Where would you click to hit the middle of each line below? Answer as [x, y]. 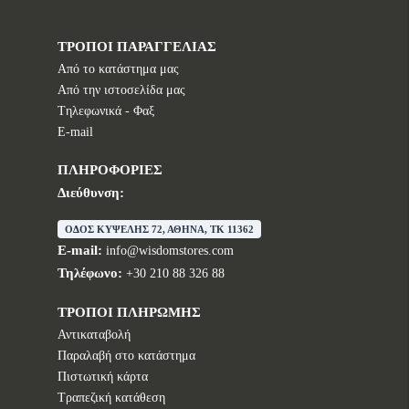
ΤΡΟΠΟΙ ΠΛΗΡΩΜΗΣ [129, 312]
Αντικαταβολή [94, 335]
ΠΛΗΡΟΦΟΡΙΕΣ [110, 170]
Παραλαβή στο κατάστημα [126, 356]
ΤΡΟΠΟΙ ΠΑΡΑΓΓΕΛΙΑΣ [137, 47]
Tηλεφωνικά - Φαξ [106, 111]
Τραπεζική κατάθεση [111, 398]
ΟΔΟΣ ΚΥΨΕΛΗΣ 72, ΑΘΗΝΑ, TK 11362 [159, 229]
